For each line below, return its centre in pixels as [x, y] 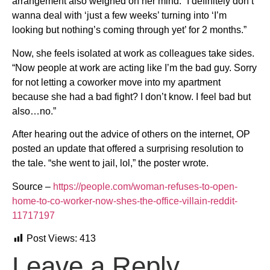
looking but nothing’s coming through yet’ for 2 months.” [129, 30]
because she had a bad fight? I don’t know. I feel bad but [131, 96]
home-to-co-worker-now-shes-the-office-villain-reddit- [125, 201]
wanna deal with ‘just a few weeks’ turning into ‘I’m [119, 16]
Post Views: [52, 238]
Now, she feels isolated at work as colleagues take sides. [133, 53]
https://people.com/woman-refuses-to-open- [145, 186]
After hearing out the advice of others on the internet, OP [131, 134]
